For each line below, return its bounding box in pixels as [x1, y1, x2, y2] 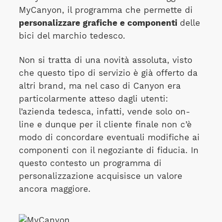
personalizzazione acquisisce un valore [18, 171, 182, 181]
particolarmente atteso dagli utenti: [18, 94, 168, 104]
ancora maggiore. [18, 184, 91, 194]
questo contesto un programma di [18, 158, 162, 168]
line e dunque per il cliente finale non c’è [18, 119, 192, 129]
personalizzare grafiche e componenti [18, 18, 180, 28]
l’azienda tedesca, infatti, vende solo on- [18, 107, 190, 116]
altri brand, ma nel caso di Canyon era [18, 81, 181, 91]
